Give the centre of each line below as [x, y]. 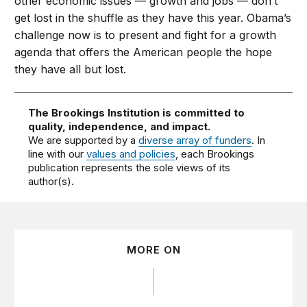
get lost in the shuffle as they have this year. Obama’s [153, 18]
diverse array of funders [195, 140]
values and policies [131, 154]
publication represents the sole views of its [130, 168]
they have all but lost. [74, 70]
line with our [58, 154]
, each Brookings [215, 154]
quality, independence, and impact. [120, 127]
